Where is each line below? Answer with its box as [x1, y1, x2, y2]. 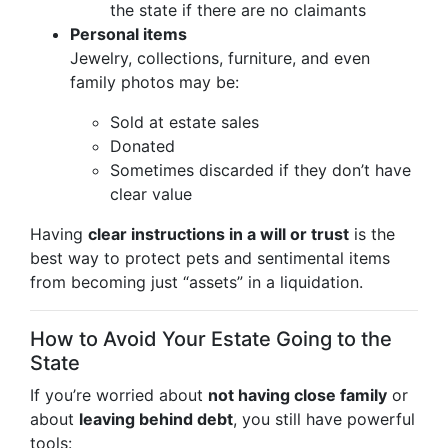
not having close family [208, 385, 387, 405]
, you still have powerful [233, 409, 415, 429]
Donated [110, 136, 175, 156]
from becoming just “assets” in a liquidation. [30, 272, 363, 292]
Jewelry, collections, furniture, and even [70, 48, 370, 68]
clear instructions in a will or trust [88, 224, 349, 244]
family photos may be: [70, 72, 239, 92]
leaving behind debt [79, 409, 233, 429]
